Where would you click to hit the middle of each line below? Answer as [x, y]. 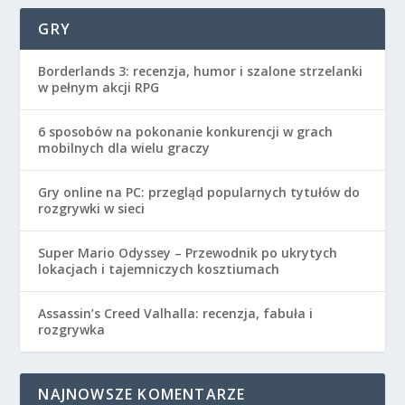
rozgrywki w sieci [92, 209]
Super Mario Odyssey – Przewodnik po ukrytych [188, 253]
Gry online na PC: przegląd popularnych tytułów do [199, 193]
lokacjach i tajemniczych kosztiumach [159, 269]
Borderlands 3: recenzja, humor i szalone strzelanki [201, 71]
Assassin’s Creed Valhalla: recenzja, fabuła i [176, 314]
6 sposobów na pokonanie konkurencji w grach [186, 132]
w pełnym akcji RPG [99, 88]
